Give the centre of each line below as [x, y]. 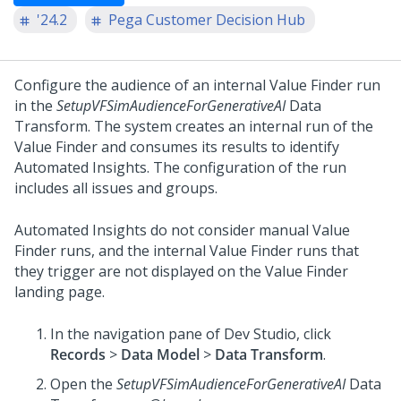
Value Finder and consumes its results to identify [177, 147]
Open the [83, 384]
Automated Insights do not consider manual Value [182, 230]
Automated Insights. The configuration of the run [180, 167]
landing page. [60, 292]
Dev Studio [260, 334]
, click [314, 334]
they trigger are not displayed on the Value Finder [181, 271]
